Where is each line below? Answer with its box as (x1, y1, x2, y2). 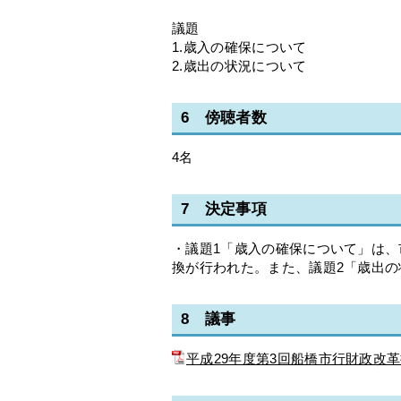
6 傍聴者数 (181, 109, 267, 127)
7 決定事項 (181, 200, 267, 218)
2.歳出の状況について (172, 58, 307, 74)
